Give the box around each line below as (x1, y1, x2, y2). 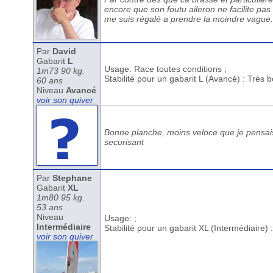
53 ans (36, 202, 63, 212)
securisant (104, 137, 144, 147)
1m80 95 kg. (36, 193, 85, 202)
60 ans (36, 76, 63, 85)
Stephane (52, 173, 92, 183)
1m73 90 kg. (36, 66, 85, 76)
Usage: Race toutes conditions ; (104, 64, 227, 74)
